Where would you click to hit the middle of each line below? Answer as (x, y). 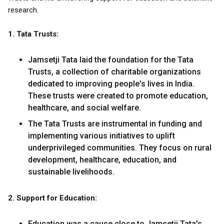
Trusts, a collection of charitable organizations (114, 72)
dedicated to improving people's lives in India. (111, 84)
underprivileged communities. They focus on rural (120, 148)
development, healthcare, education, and (102, 160)
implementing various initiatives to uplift (101, 136)
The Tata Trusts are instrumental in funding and (115, 124)
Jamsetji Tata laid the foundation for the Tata (111, 60)
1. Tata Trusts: (33, 34)
